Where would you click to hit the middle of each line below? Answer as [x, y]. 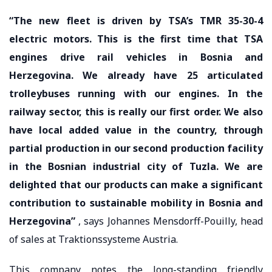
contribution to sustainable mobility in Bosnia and [136, 202]
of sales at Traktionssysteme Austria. [93, 239]
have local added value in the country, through [136, 130]
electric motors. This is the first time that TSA [136, 39]
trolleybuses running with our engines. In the [136, 93]
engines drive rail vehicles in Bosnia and [136, 57]
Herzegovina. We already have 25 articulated [136, 75]
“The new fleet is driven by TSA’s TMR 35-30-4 [136, 20]
